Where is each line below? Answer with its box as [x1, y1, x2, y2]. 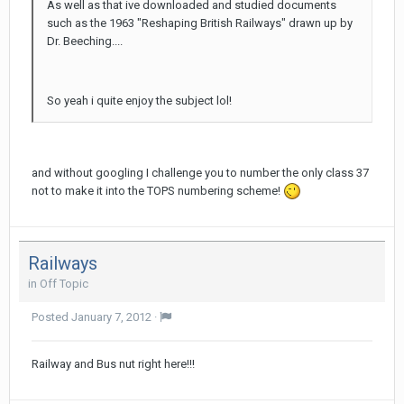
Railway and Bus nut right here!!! [32, 356, 195, 371]
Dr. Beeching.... [47, 33, 123, 48]
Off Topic [40, 276, 88, 290]
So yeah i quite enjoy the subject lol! [47, 93, 232, 107]
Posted [32, 309, 71, 324]
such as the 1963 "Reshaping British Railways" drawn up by [47, 15, 353, 30]
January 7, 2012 [71, 309, 151, 324]
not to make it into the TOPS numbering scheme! [32, 183, 283, 197]
